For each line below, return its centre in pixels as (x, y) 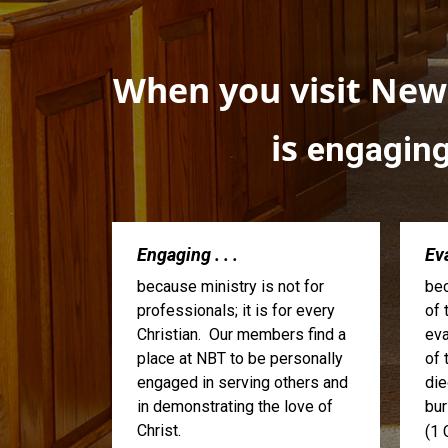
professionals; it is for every (236, 311)
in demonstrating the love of (235, 407)
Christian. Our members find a (241, 335)
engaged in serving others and (242, 383)
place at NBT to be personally (240, 359)
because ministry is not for (230, 287)
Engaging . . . (187, 255)
